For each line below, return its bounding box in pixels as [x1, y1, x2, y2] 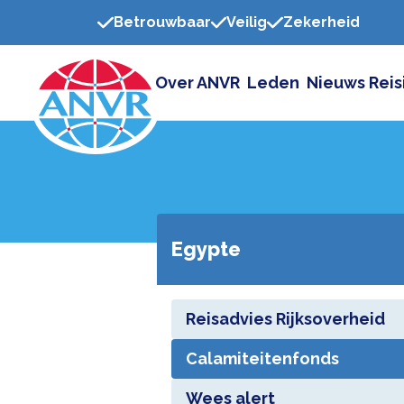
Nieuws [307, 73, 365, 92]
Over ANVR [155, 73, 240, 92]
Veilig [226, 14, 267, 31]
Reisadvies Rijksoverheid [185, 309, 385, 328]
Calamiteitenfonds [185, 349, 339, 368]
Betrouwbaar [113, 14, 211, 31]
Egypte [170, 237, 241, 261]
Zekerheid [282, 14, 360, 31]
